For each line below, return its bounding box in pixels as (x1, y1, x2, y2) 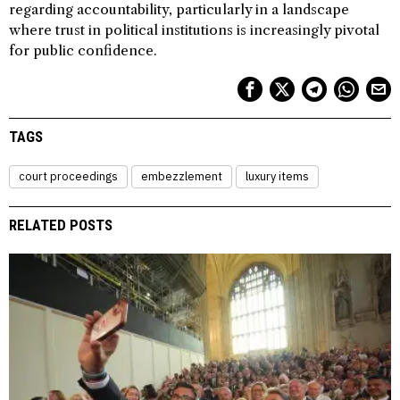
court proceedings (19, 168, 118, 184)
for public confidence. (9, 41, 157, 59)
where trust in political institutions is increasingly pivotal (9, 21, 379, 38)
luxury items (246, 168, 309, 184)
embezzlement (141, 168, 222, 184)
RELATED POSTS (9, 215, 112, 234)
